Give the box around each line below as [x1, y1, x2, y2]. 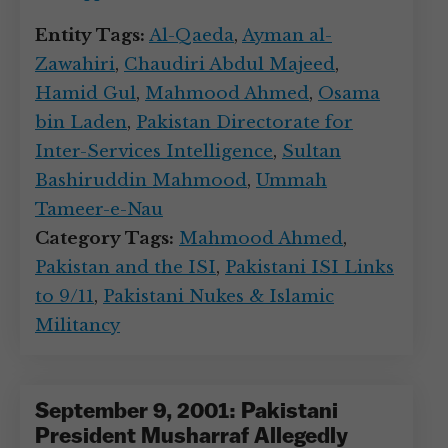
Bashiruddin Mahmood [35, 170, 247, 191]
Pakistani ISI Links [225, 257, 394, 278]
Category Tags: [35, 228, 174, 249]
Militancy [35, 315, 120, 336]
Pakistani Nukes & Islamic [103, 286, 334, 307]
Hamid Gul [35, 83, 136, 104]
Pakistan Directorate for [136, 112, 353, 133]
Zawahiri [35, 54, 115, 75]
